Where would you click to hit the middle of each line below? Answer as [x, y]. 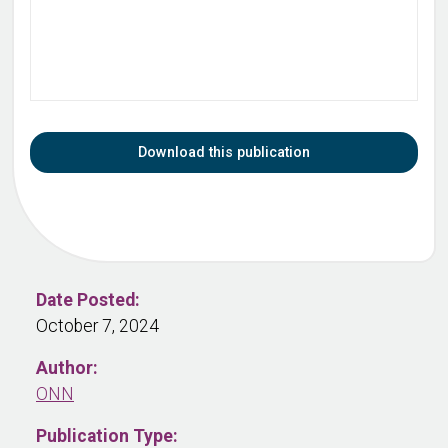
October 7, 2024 [97, 325]
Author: [67, 367]
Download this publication [224, 152]
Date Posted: [88, 299]
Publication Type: [107, 435]
